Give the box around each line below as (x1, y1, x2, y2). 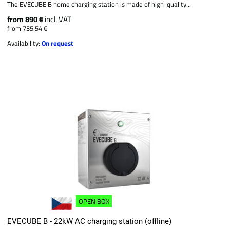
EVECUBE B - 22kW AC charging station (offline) (7, 216, 172, 226)
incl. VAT (45, 13, 72, 25)
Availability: (7, 37, 42, 48)
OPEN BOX (79, 196, 109, 207)
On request (42, 37, 74, 48)
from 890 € (7, 13, 45, 25)
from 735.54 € (7, 23, 48, 33)
